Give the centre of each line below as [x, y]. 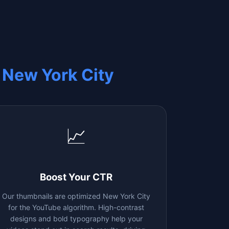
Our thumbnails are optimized [53, 196]
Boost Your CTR [76, 177]
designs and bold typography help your [76, 218]
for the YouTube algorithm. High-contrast [76, 207]
